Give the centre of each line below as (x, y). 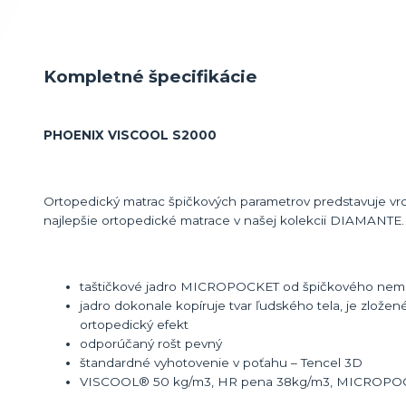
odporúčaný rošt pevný (151, 344)
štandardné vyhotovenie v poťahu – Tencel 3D (221, 363)
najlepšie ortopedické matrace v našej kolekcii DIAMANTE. (224, 221)
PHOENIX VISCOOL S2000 (130, 135)
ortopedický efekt (134, 325)
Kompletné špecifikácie (150, 77)
